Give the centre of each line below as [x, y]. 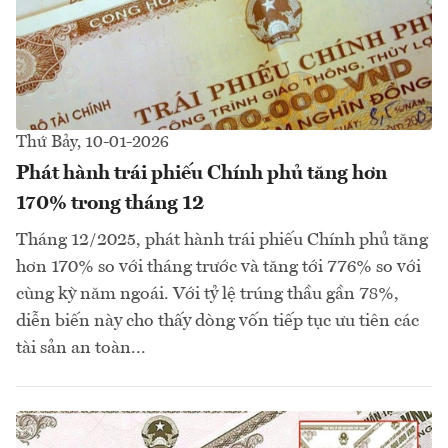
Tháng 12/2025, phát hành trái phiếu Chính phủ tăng [222, 239]
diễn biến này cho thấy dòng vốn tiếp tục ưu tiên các [217, 320]
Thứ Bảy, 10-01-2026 [92, 142]
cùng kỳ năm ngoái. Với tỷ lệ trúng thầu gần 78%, [207, 293]
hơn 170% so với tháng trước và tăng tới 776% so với [218, 266]
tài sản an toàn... [81, 347]
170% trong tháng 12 [110, 203]
